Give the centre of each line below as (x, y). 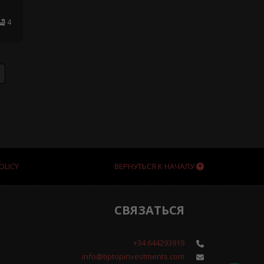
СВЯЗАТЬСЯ (150, 210)
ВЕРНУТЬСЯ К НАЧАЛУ (155, 166)
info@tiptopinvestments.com (133, 257)
